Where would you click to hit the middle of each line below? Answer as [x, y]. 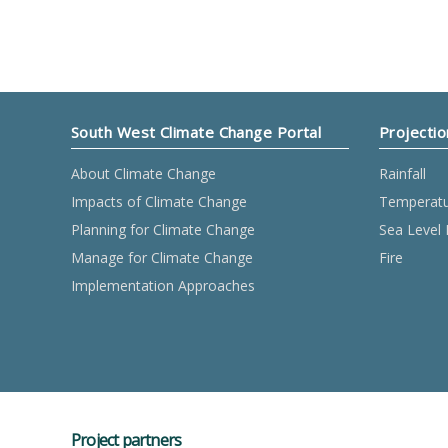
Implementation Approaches [163, 285]
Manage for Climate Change [162, 257]
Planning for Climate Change [163, 229]
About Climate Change [143, 173]
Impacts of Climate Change [159, 201]
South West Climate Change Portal [196, 132]
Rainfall [402, 173]
